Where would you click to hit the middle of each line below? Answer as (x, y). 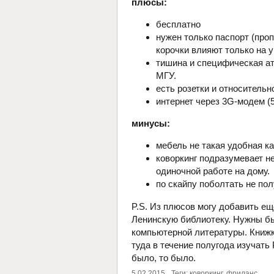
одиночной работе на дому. (213, 171)
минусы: (151, 124)
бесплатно (178, 24)
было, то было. (164, 257)
